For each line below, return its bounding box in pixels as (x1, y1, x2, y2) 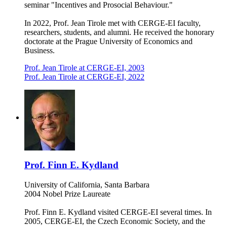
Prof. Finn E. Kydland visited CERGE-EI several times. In (24, 208, 212, 217)
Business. (24, 46, 55, 55)
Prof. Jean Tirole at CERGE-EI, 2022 (24, 72, 144, 81)
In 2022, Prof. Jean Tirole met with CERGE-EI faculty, (24, 18, 201, 27)
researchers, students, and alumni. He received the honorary (24, 27, 214, 36)
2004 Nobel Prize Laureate (24, 190, 110, 199)
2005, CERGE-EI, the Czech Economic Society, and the (24, 217, 205, 226)
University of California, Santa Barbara (24, 180, 149, 190)
